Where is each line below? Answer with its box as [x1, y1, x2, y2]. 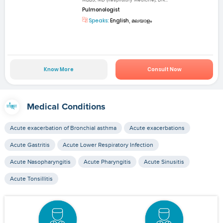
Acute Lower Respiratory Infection [62, 141, 153, 149]
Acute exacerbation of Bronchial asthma [9, 124, 116, 132]
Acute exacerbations [129, 124, 185, 132]
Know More [43, 66, 74, 74]
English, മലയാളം [109, 16, 152, 24]
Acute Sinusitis [143, 158, 184, 166]
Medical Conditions [26, 103, 106, 112]
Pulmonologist [82, 5, 120, 13]
